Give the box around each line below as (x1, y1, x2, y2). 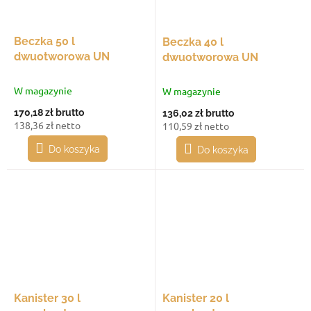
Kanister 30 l (14, 291, 81, 305)
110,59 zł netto (162, 119, 229, 132)
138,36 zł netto (14, 118, 81, 131)
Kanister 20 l (162, 292, 229, 305)
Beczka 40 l (162, 35, 224, 49)
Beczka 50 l (14, 34, 75, 48)
